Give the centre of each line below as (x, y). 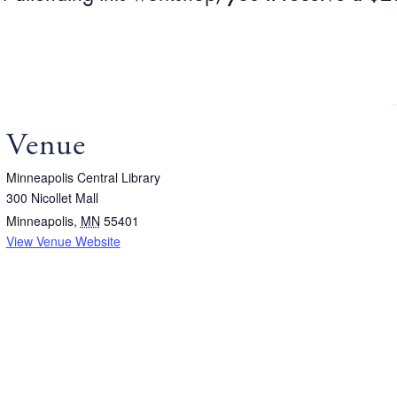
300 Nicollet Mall (52, 198)
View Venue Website (63, 241)
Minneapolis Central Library (83, 178)
